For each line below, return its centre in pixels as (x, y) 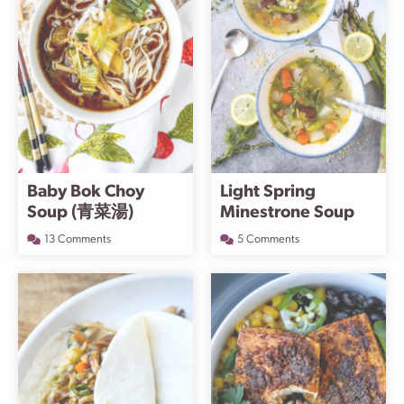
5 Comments (268, 239)
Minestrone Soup (287, 213)
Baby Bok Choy (86, 193)
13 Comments (78, 239)
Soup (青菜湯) (80, 213)
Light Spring (268, 193)
